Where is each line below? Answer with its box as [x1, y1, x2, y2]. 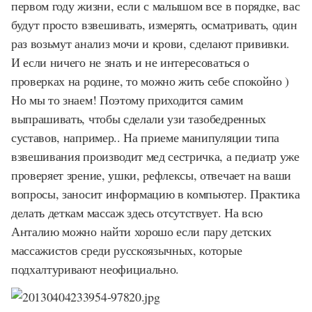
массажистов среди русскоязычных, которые [11, 241, 242, 258]
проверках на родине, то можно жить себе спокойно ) [11, 72, 289, 89]
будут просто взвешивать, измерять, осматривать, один [11, 15, 297, 33]
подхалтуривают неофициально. [11, 260, 180, 277]
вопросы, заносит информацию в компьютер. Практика [11, 185, 300, 202]
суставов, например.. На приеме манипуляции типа [11, 128, 279, 146]
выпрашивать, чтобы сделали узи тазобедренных [11, 109, 266, 127]
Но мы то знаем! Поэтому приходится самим [11, 91, 243, 108]
